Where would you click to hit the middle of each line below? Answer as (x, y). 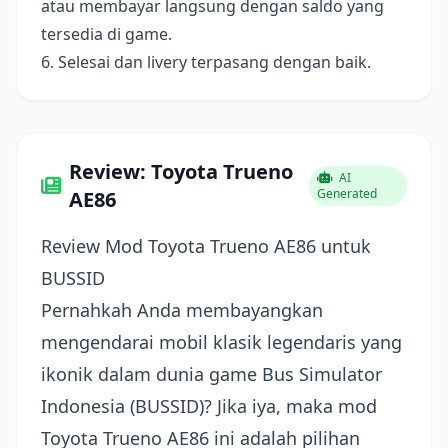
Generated (347, 193)
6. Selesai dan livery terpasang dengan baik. (206, 62)
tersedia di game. (106, 34)
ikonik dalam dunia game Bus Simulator (211, 374)
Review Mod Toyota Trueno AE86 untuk (206, 246)
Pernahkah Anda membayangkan (182, 310)
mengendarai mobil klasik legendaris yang (221, 342)
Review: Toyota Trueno (181, 171)
